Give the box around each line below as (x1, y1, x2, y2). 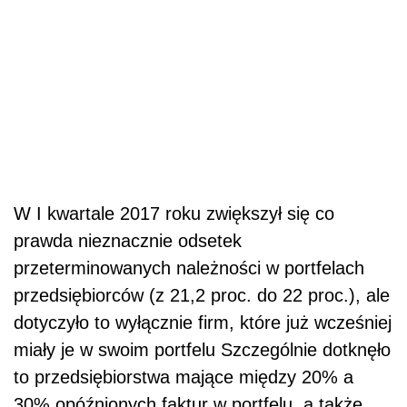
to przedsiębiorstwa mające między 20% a (14, 367, 353, 388)
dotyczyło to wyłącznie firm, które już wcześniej (14, 313, 392, 333)
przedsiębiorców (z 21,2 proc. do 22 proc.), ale (14, 285, 390, 306)
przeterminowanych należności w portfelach (14, 258, 364, 279)
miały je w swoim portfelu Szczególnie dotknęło (14, 340, 391, 361)
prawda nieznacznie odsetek (14, 231, 242, 252)
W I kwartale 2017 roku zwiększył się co (14, 203, 334, 224)
